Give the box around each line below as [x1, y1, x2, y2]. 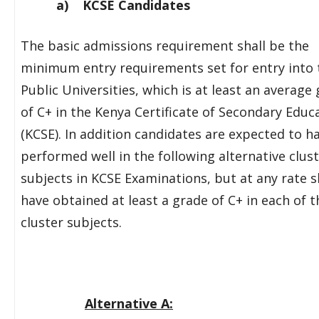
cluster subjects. [21, 214, 122, 231]
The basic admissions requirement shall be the [21, 37, 309, 54]
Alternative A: [85, 295, 173, 312]
